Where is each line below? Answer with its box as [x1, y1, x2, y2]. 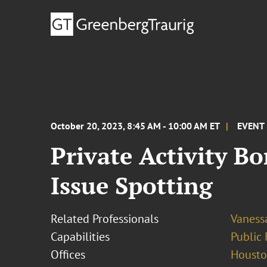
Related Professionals [51, 211, 159, 226]
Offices [51, 247, 86, 262]
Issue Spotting [51, 169, 213, 201]
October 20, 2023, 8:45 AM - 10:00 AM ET [51, 120, 221, 132]
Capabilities [51, 229, 110, 244]
